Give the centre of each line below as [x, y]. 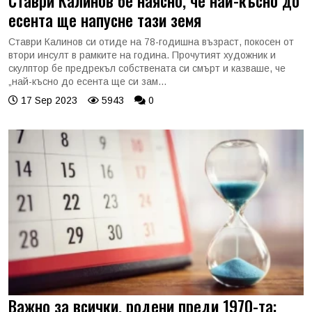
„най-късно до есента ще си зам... [87, 81]
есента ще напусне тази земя [105, 19]
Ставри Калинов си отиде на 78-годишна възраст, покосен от [151, 41]
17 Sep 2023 [48, 100]
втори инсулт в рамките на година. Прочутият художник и [142, 55]
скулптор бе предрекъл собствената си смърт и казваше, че [147, 68]
